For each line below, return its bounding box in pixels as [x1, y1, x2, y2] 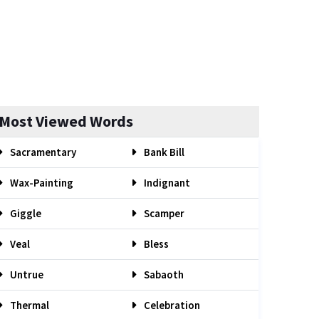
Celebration [142, 298, 200, 312]
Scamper [142, 206, 184, 220]
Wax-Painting [8, 176, 73, 189]
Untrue [8, 268, 43, 281]
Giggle [8, 206, 41, 220]
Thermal [8, 298, 49, 312]
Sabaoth [142, 268, 184, 281]
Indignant [142, 176, 190, 189]
